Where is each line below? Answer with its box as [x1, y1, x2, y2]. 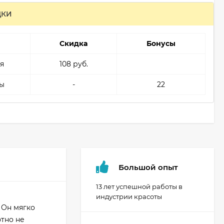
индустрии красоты [96, 192, 162, 200]
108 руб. [59, 59, 88, 68]
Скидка [59, 39, 88, 48]
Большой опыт [118, 162, 178, 172]
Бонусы [146, 39, 176, 48]
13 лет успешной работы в [96, 182, 182, 190]
